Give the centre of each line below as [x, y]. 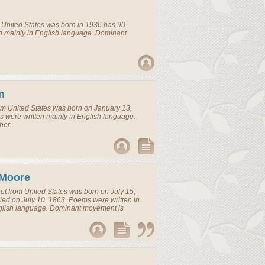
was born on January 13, [91, 108]
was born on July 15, [101, 192]
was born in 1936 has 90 [85, 25]
